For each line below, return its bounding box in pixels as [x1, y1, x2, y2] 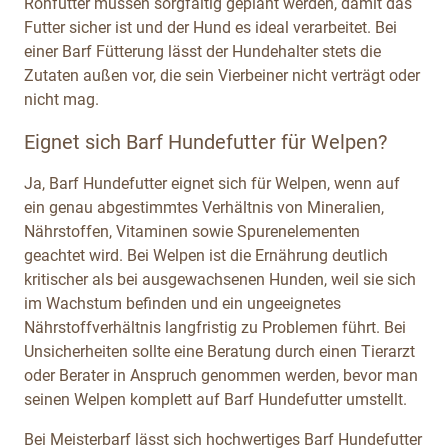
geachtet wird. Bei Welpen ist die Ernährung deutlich [24, 245, 388, 265]
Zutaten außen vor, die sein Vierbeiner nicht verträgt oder [24, 65, 420, 85]
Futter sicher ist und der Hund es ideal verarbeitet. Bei [24, 17, 397, 37]
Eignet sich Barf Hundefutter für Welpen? [24, 129, 387, 154]
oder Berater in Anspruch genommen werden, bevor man [24, 365, 418, 385]
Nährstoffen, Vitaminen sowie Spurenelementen [24, 221, 360, 241]
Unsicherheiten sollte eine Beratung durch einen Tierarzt [24, 341, 415, 361]
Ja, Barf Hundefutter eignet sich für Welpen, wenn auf [24, 173, 400, 193]
